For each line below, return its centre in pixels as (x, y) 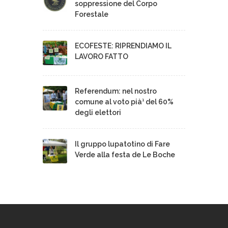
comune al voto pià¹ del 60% (124, 102)
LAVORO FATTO (102, 56)
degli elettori (98, 112)
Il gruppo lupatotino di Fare (122, 144)
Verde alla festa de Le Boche (125, 154)
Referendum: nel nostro (116, 91)
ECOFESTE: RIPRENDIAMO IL (123, 46)
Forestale (92, 14)
